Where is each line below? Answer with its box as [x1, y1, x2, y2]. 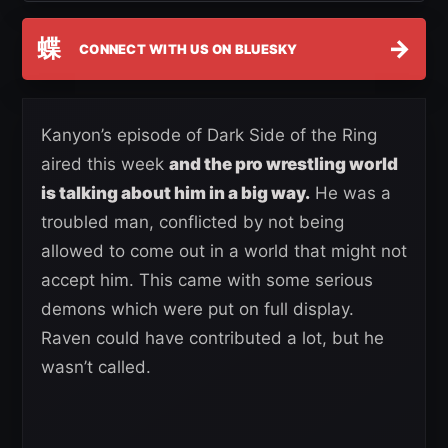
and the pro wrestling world [169, 154, 398, 175]
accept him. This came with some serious [41, 270, 373, 291]
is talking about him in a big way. [41, 183, 310, 204]
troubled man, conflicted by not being [41, 212, 344, 233]
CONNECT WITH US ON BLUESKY [79, 40, 298, 57]
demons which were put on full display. [41, 299, 354, 320]
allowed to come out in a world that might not [41, 241, 407, 262]
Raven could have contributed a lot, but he [41, 328, 384, 349]
